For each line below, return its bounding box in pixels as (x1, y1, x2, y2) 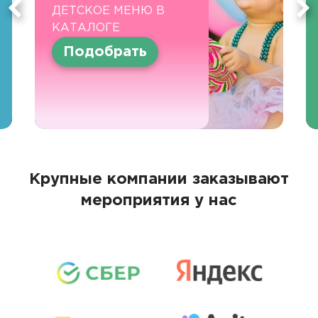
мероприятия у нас (81, 193, 237, 208)
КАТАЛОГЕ (52, 22, 120, 33)
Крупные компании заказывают (29, 172, 289, 187)
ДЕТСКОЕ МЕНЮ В (52, 5, 165, 16)
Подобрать (63, 45, 147, 58)
